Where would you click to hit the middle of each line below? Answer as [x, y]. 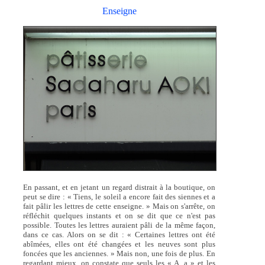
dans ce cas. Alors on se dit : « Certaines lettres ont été [119, 235]
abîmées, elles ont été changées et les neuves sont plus [119, 244]
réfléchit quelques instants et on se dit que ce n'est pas [119, 216]
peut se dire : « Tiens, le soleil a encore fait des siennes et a [119, 197]
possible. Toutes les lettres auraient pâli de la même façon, [119, 225]
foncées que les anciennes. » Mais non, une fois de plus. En [119, 254]
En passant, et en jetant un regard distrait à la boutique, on [119, 188]
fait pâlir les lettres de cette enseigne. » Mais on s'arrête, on [119, 206]
